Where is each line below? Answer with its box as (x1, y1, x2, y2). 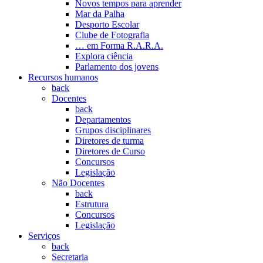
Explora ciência (75, 51, 133, 61)
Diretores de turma (75, 136, 144, 146)
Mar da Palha (75, 9, 124, 19)
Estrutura (75, 199, 109, 209)
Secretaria (52, 252, 88, 262)
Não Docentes (52, 178, 104, 188)
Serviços (28, 231, 60, 241)
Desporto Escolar (75, 19, 139, 29)
